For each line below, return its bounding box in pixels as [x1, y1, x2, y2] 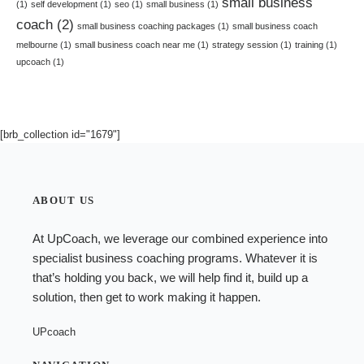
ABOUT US [32, 195, 95, 207]
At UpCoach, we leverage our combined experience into [32, 232, 327, 246]
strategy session [212, 39, 278, 50]
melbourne [16, 39, 58, 50]
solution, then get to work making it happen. [32, 291, 261, 305]
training [295, 39, 323, 50]
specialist [32, 252, 85, 266]
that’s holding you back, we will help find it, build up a [32, 271, 308, 285]
